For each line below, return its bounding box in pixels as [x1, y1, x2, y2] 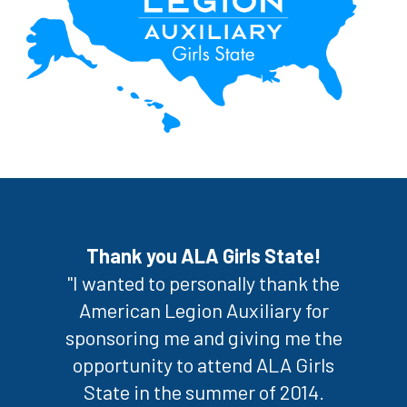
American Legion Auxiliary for [78, 297, 329, 322]
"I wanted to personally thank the [67, 270, 340, 294]
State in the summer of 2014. [83, 379, 324, 403]
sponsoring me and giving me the [65, 324, 342, 349]
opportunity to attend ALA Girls [73, 352, 334, 376]
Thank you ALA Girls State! [85, 243, 322, 267]
